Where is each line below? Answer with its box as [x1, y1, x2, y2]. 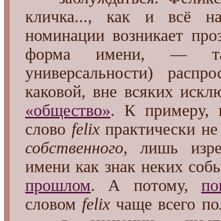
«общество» [25, 101, 110, 119]
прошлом [25, 176, 91, 194]
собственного [25, 138, 123, 157]
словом [25, 194, 82, 213]
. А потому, [91, 176, 201, 194]
